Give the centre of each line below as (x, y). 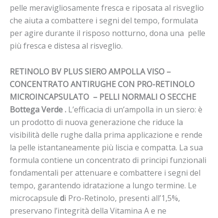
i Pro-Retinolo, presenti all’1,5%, (122, 198)
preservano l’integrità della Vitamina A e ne (88, 211)
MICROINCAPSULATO (50, 97)
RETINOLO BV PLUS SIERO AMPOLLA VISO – (90, 72)
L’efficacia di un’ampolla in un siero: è (135, 110)
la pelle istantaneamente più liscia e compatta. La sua (106, 148)
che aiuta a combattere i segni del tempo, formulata (104, 21)
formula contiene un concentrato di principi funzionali (108, 160)
